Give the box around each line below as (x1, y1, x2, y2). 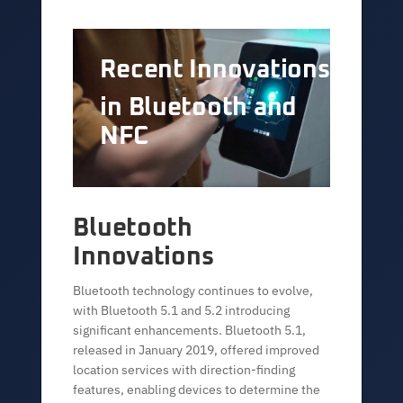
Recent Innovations (100, 58, 330, 83)
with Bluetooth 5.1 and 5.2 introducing (73, 302, 291, 318)
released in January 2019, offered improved (73, 342, 320, 358)
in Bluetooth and (100, 95, 297, 121)
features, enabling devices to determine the (73, 381, 321, 398)
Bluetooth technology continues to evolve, (73, 282, 314, 299)
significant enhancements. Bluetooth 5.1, (73, 322, 307, 338)
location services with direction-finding (73, 362, 296, 378)
